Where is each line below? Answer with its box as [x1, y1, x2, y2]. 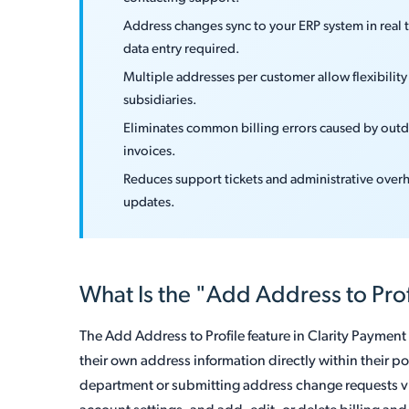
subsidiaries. [123, 94, 198, 108]
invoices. [123, 145, 177, 159]
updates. [123, 196, 176, 210]
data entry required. [123, 43, 241, 57]
